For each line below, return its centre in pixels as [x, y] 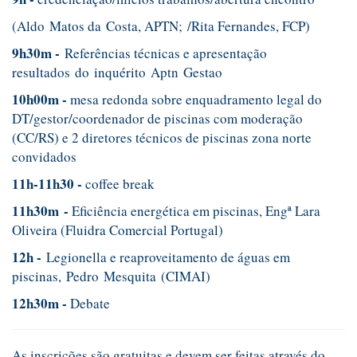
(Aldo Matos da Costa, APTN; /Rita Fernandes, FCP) [163, 25]
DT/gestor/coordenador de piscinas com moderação [157, 118]
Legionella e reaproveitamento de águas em [166, 257]
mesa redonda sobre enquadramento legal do [194, 99]
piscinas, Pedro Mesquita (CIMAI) [111, 276]
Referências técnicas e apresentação [163, 53]
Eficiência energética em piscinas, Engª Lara [194, 210]
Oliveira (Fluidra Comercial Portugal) [118, 229]
